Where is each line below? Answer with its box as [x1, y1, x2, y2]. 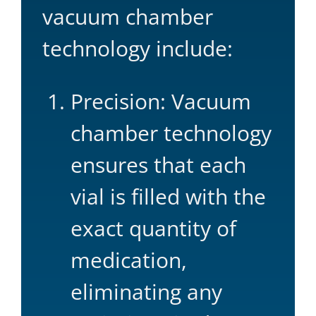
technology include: [42, 33, 233, 63]
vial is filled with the [71, 181, 266, 211]
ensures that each [71, 150, 246, 179]
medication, [71, 245, 187, 274]
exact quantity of [71, 213, 236, 243]
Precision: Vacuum [71, 86, 251, 116]
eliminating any [71, 276, 222, 306]
